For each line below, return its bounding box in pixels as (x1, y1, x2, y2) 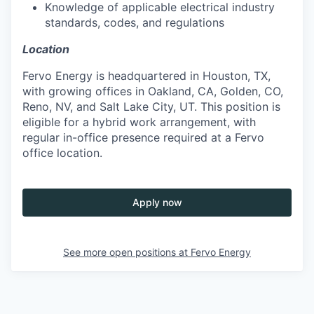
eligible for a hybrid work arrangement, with (22, 114, 256, 129)
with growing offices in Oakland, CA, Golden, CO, (22, 83, 283, 98)
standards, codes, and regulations (45, 15, 224, 29)
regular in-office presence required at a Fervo (22, 130, 264, 144)
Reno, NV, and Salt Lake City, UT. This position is (22, 99, 280, 114)
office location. (22, 145, 102, 160)
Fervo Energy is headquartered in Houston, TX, (22, 68, 271, 83)
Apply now (132, 196, 182, 208)
